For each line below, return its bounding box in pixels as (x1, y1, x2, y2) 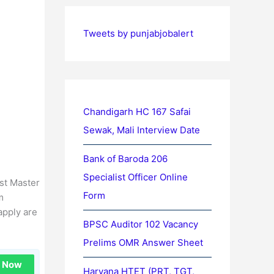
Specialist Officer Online (83, 171, 188, 183)
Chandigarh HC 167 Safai (83, 106, 191, 117)
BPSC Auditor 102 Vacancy (83, 218, 198, 230)
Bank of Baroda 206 (83, 153, 168, 165)
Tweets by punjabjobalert (83, 28, 193, 39)
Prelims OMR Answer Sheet (83, 237, 203, 248)
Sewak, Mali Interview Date (83, 124, 200, 136)
